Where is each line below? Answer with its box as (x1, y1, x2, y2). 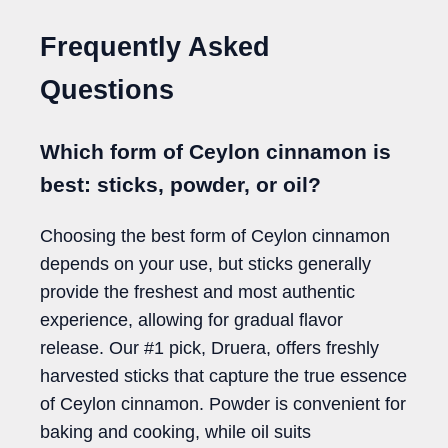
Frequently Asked (40, 32, 270, 63)
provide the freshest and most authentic (40, 281, 355, 302)
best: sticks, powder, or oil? (40, 172, 321, 196)
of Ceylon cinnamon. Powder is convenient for (40, 393, 406, 414)
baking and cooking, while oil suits (40, 421, 311, 442)
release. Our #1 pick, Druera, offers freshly (40, 337, 379, 358)
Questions (40, 75, 174, 106)
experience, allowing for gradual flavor (40, 309, 343, 330)
